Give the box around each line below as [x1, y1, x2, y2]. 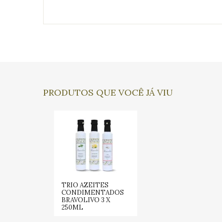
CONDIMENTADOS [61, 188, 124, 197]
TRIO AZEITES [61, 181, 109, 189]
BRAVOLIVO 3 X [61, 196, 110, 204]
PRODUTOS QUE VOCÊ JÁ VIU [43, 87, 173, 98]
